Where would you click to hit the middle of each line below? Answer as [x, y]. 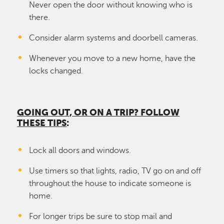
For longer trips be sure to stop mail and [101, 216]
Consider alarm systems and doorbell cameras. [114, 38]
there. [40, 17]
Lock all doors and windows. [80, 150]
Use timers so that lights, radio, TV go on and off [115, 171]
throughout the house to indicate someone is [110, 183]
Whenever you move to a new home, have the [112, 58]
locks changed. [56, 71]
